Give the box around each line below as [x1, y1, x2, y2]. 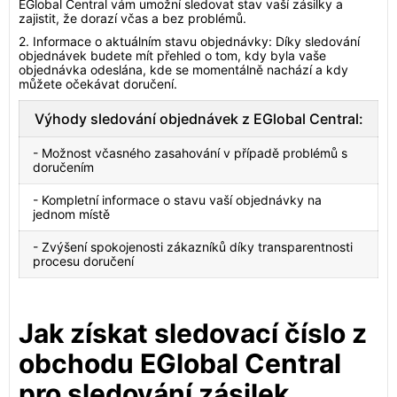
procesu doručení [33, 253, 134, 269]
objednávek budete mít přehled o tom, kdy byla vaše [19, 48, 326, 63]
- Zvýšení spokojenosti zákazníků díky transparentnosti [33, 239, 353, 254]
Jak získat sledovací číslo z [19, 317, 367, 349]
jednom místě [33, 206, 110, 222]
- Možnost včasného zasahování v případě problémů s [33, 145, 347, 160]
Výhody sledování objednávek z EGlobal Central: [34, 110, 363, 128]
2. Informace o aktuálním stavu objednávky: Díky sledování [19, 34, 360, 49]
